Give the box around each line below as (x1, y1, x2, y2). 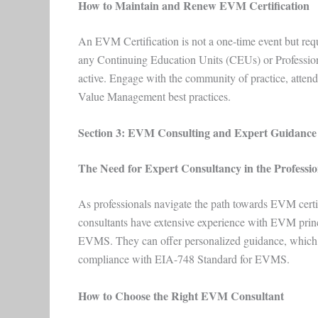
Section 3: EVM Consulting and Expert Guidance (77, 124, 317, 141)
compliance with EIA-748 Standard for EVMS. (77, 251, 293, 267)
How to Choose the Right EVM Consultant (77, 287, 284, 304)
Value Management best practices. (77, 88, 241, 104)
